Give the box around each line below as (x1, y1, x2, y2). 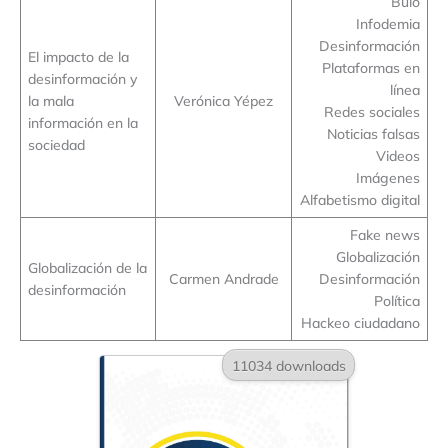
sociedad (27, 136, 85, 154)
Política (374, 292, 421, 310)
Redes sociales (324, 103, 421, 121)
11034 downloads (231, 356, 346, 374)
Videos (376, 147, 421, 165)
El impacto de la (27, 48, 129, 66)
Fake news (350, 226, 421, 244)
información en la (27, 114, 138, 132)
